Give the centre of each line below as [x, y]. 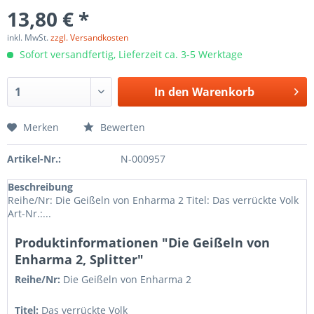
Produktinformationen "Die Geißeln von [142, 243]
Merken [41, 127]
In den [171, 92]
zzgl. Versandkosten [89, 37]
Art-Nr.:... [29, 213]
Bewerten [121, 127]
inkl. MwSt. [29, 37]
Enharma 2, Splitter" [79, 259]
